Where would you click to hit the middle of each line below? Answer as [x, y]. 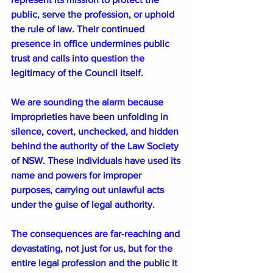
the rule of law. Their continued [79, 29]
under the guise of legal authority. [83, 204]
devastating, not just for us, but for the [93, 248]
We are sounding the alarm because [88, 102]
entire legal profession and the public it [95, 263]
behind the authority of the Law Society [96, 146]
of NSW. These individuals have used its [97, 160]
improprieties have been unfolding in [91, 116]
